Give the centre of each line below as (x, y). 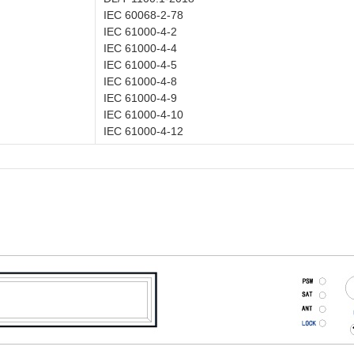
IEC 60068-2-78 (143, 15)
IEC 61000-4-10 (143, 115)
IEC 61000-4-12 (143, 131)
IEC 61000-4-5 (140, 65)
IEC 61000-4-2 (140, 32)
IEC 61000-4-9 (140, 98)
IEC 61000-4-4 (140, 48)
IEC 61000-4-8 (140, 81)
